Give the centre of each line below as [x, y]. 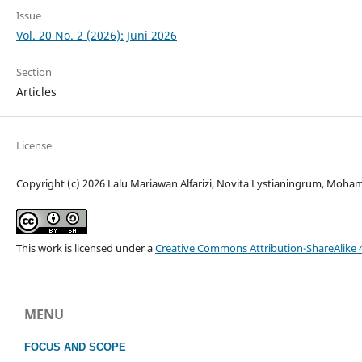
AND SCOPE [93, 347]
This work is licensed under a [85, 248]
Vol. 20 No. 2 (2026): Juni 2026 [96, 35]
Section [34, 72]
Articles [36, 91]
